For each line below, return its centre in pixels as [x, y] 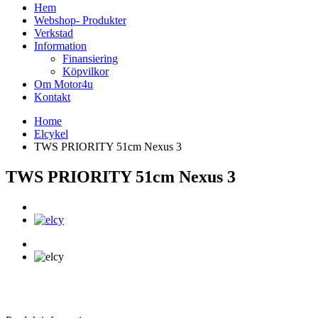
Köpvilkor [86, 71]
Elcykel [51, 134]
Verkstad [54, 33]
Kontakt [52, 97]
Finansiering [90, 59]
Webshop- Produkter [80, 20]
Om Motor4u [64, 84]
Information [60, 46]
